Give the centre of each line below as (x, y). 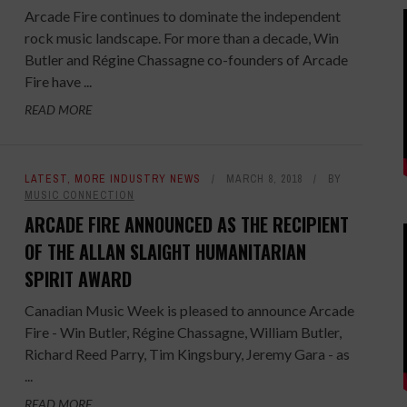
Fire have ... (58, 81)
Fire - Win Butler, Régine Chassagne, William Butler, (183, 332)
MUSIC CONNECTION (79, 195)
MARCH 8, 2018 (264, 179)
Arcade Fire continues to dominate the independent (182, 15)
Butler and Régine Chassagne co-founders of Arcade (186, 59)
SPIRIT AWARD (78, 278)
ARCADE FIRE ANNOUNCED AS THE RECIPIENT (186, 224)
